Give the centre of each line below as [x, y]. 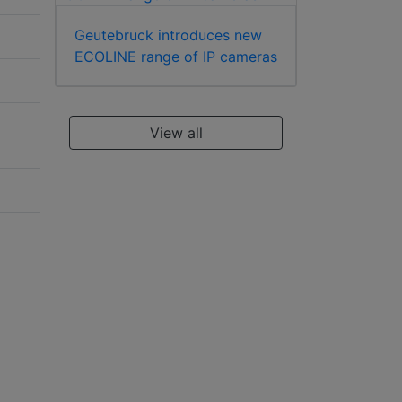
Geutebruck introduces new [168, 35]
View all [176, 132]
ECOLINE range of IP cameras [176, 56]
